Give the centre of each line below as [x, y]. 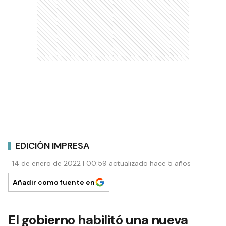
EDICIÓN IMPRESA [52, 146]
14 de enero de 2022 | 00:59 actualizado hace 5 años [101, 164]
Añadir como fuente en [54, 182]
